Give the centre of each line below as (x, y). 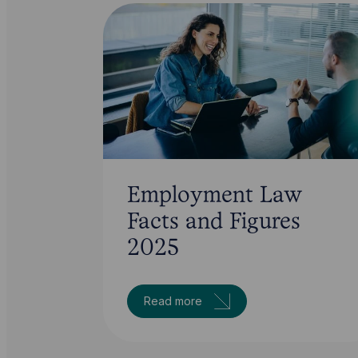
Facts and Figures (213, 222)
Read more (173, 300)
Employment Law (214, 196)
